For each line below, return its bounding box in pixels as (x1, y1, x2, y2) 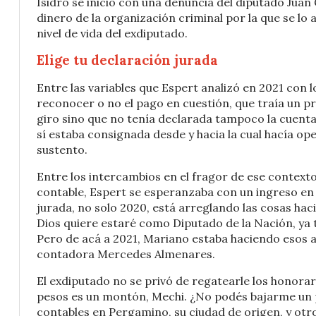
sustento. (37, 142, 87, 157)
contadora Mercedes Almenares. (37, 247, 215, 261)
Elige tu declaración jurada (37, 51, 218, 68)
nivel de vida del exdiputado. (37, 26, 188, 40)
